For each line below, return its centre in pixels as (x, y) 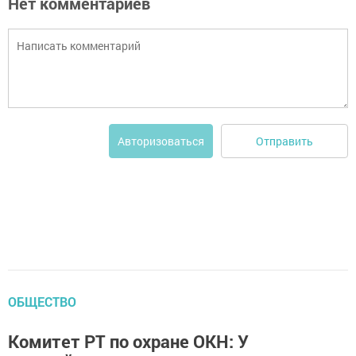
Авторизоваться (161, 141)
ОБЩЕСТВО (42, 302)
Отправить (284, 141)
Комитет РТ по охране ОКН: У (128, 342)
